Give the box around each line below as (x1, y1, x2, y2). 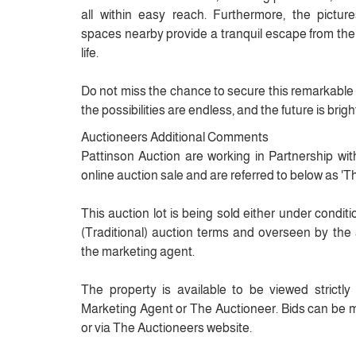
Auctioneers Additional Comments (81, 130, 269, 144)
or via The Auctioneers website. (81, 321, 252, 335)
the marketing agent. (81, 245, 195, 258)
